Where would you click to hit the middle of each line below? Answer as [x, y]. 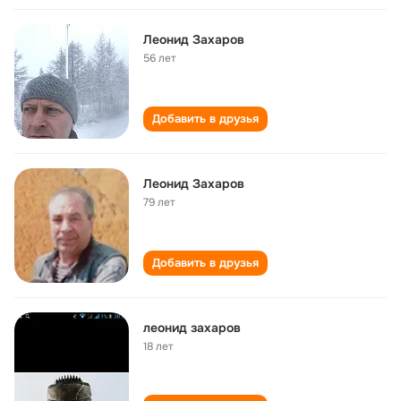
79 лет [159, 202]
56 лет [160, 58]
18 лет [158, 346]
